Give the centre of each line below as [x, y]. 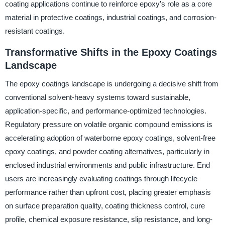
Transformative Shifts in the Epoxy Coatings [111, 52]
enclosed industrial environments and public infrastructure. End [107, 165]
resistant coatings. [35, 31]
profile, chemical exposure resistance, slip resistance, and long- [108, 219]
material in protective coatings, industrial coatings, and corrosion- [110, 18]
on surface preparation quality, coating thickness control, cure [105, 206]
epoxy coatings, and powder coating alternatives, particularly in [107, 151]
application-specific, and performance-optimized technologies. [105, 111]
